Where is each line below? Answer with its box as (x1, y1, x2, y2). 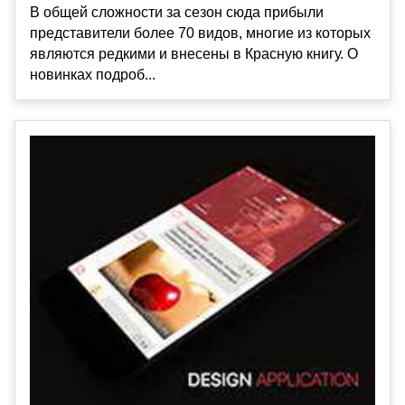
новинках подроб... (30, 66, 155, 82)
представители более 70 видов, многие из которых (30, 24, 371, 41)
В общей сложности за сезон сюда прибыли (30, 4, 324, 20)
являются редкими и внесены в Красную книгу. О (30, 45, 358, 61)
